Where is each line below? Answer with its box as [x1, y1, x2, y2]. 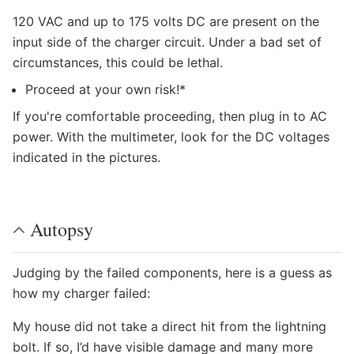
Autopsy [30, 217, 93, 242]
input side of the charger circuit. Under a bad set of [13, 34, 322, 50]
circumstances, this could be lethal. [13, 55, 223, 70]
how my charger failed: [13, 285, 150, 301]
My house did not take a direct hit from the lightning [13, 318, 326, 334]
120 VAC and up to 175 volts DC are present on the [13, 13, 319, 29]
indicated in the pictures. [13, 149, 160, 165]
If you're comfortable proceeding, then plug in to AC [13, 108, 327, 124]
